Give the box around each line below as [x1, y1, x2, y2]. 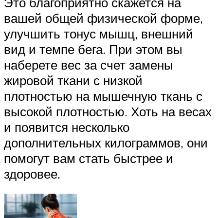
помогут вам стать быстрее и [4, 150, 173, 166]
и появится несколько [4, 119, 129, 135]
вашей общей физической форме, [4, 10, 203, 26]
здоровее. [4, 165, 60, 182]
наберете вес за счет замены [4, 56, 173, 73]
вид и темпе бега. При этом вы [4, 41, 182, 57]
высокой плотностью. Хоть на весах [4, 103, 212, 119]
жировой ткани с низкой [4, 72, 143, 88]
